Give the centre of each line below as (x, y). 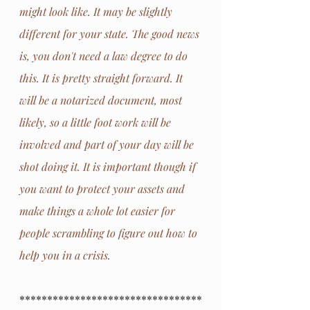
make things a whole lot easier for (99, 210)
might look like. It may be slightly (97, 11)
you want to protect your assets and (103, 188)
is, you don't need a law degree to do (105, 55)
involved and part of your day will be (108, 144)
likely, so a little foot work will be (97, 122)
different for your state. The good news (111, 33)
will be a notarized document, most (102, 100)
